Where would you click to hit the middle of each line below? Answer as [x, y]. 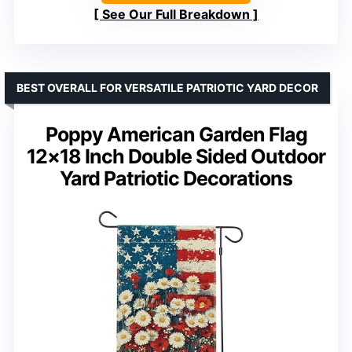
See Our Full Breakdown [176, 14]
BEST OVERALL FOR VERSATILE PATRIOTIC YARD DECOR [167, 87]
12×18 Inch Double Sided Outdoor [176, 156]
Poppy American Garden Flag [176, 134]
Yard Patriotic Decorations [176, 178]
